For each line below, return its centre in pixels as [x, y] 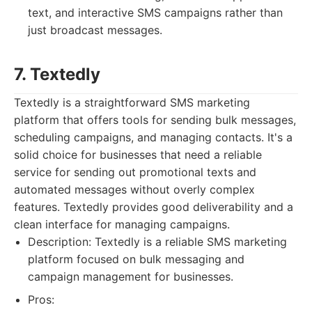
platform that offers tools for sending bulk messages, [155, 120]
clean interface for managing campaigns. [122, 224]
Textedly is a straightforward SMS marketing [132, 102]
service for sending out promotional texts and [135, 172]
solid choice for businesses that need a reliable [138, 155]
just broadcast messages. [95, 30]
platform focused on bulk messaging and [136, 259]
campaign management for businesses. [131, 276]
